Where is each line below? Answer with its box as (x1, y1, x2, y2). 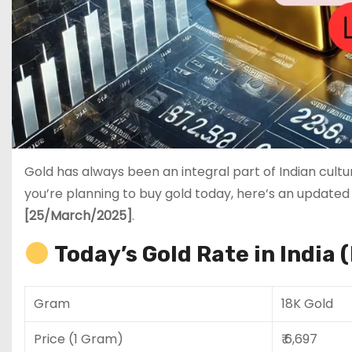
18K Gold (281, 294, 333, 313)
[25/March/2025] (24, 206, 132, 225)
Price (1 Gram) (34, 329, 123, 348)
